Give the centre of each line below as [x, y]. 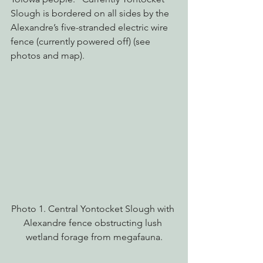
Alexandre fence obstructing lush [94, 222]
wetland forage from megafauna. [94, 237]
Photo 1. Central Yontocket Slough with [94, 208]
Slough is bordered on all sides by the [91, 13]
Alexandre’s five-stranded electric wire [90, 27]
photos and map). [48, 55]
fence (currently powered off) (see [82, 41]
